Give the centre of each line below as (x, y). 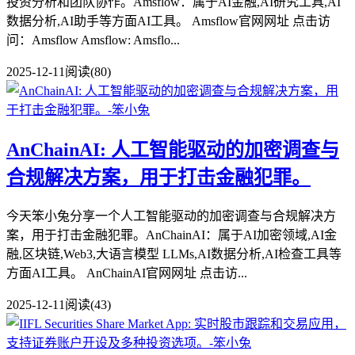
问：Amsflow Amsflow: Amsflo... (93, 40)
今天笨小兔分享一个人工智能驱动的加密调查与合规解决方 (171, 216)
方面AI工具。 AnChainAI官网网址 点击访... (127, 273)
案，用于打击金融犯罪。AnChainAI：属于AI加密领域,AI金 (172, 235)
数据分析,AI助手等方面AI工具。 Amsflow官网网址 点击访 (168, 21)
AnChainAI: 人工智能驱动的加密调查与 (173, 149)
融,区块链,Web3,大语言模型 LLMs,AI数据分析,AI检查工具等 (174, 254)
